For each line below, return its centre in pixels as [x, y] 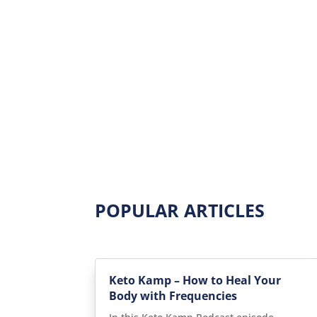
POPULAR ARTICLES [180, 211]
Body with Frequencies [173, 296]
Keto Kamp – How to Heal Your [195, 281]
